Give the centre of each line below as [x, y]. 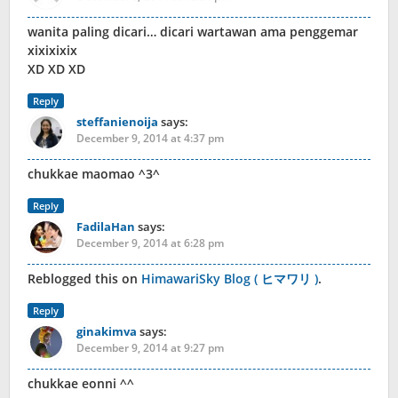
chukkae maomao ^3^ [94, 173]
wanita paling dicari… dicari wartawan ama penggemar [193, 31]
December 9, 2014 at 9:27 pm [150, 347]
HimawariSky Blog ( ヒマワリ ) [230, 278]
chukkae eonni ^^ [81, 383]
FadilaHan [106, 226]
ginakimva [107, 331]
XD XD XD [56, 68]
